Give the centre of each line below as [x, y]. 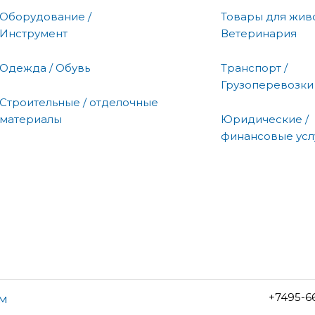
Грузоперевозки [267, 84]
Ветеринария [259, 33]
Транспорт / [254, 67]
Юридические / [265, 119]
